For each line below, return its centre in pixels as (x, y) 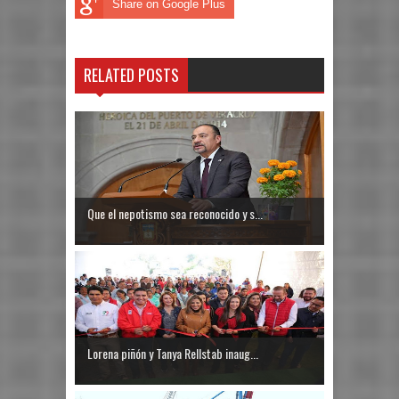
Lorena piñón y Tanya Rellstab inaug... (173, 353)
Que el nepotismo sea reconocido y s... (175, 213)
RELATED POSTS (131, 75)
